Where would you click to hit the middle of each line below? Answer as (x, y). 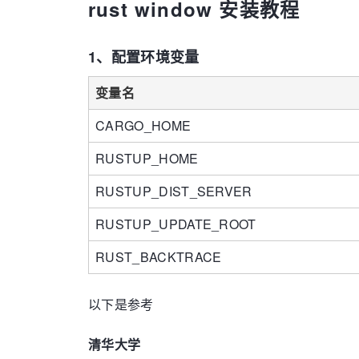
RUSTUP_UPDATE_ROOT (176, 224)
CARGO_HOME (143, 125)
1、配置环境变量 (144, 57)
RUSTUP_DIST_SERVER (174, 191)
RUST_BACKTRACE (159, 257)
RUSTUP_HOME (147, 158)
